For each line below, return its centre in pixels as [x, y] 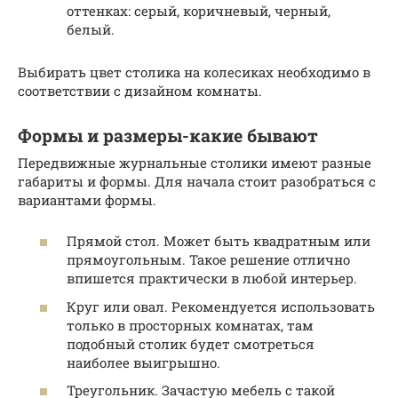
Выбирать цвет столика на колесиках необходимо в [194, 72]
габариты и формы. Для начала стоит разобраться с [197, 181]
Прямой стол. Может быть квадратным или [219, 241]
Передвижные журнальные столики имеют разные [195, 162]
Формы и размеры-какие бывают [168, 135]
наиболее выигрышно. [143, 362]
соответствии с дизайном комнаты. [140, 90]
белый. [91, 29]
